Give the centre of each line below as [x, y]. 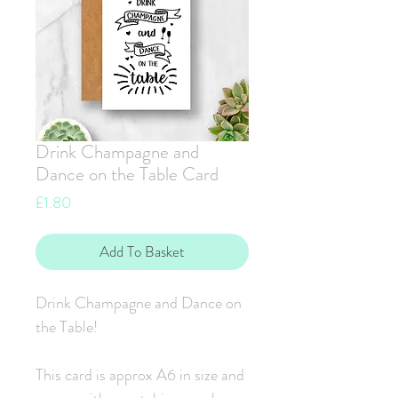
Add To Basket [142, 252]
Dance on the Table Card [127, 175]
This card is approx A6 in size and [140, 375]
